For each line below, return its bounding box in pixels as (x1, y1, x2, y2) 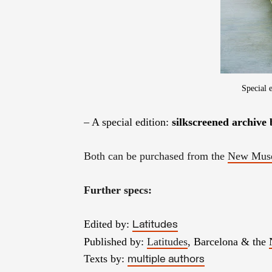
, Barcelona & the (188, 235, 269, 248)
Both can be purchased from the (84, 149, 228, 162)
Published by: (84, 235, 147, 248)
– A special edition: (84, 115, 172, 128)
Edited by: (84, 217, 132, 230)
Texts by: (84, 252, 127, 265)
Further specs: (84, 183, 152, 196)
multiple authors (127, 253, 205, 265)
